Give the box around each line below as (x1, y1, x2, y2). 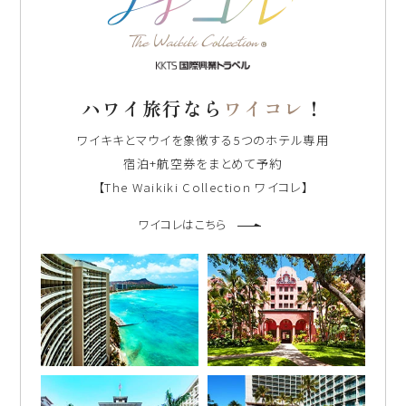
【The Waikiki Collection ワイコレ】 (98, 178, 308, 197)
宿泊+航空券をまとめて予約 (123, 154, 283, 173)
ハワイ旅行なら (81, 94, 224, 122)
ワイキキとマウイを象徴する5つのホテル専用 (76, 130, 330, 150)
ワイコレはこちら (138, 215, 227, 233)
